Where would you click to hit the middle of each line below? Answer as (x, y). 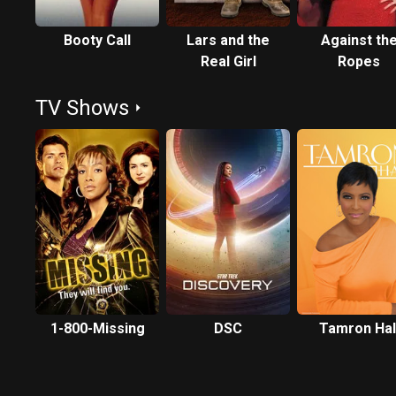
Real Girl (228, 61)
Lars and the (228, 40)
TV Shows (82, 108)
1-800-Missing (97, 328)
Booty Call (97, 40)
